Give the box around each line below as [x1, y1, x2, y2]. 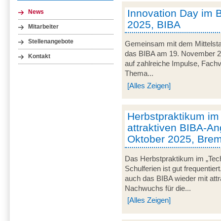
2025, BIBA [127, 18, 181, 30]
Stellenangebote [28, 38, 74, 44]
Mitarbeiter [28, 23, 59, 30]
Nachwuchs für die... [125, 184, 191, 192]
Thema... [125, 70, 154, 78]
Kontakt [28, 53, 51, 59]
